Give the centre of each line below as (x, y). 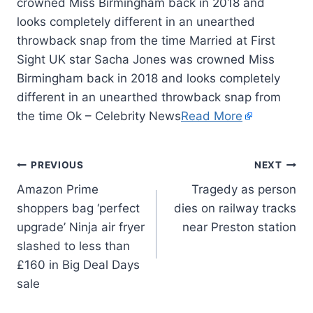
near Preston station (239, 227)
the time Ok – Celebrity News (99, 116)
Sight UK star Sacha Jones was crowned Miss (146, 59)
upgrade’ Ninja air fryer (81, 227)
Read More (212, 116)
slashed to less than (73, 246)
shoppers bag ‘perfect (78, 208)
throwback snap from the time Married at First (146, 40)
